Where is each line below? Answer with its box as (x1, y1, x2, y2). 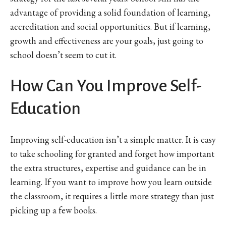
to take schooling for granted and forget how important (10, 147, 214, 159)
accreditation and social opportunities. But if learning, (10, 20, 210, 32)
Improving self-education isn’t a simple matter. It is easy (10, 133, 216, 145)
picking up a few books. (10, 204, 97, 216)
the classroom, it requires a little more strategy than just (10, 190, 214, 202)
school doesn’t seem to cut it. (10, 48, 117, 61)
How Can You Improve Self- (10, 76, 202, 95)
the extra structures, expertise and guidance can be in (10, 161, 206, 174)
